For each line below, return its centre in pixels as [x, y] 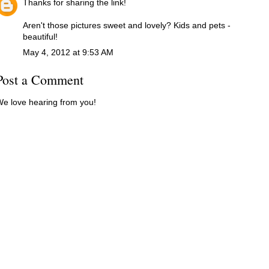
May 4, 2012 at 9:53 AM [68, 53]
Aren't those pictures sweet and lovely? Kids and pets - [127, 26]
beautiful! [40, 37]
